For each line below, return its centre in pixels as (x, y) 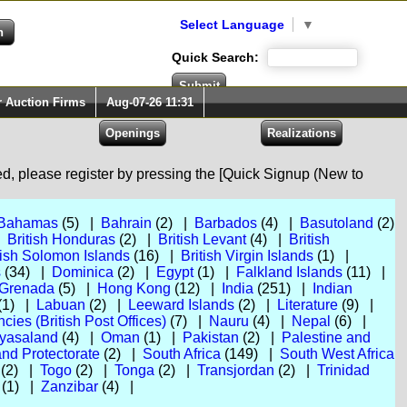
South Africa (181, 354)
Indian (332, 288)
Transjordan (235, 370)
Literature (307, 305)
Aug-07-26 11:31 (150, 102)
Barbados (225, 223)
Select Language (232, 25)
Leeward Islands (181, 305)
